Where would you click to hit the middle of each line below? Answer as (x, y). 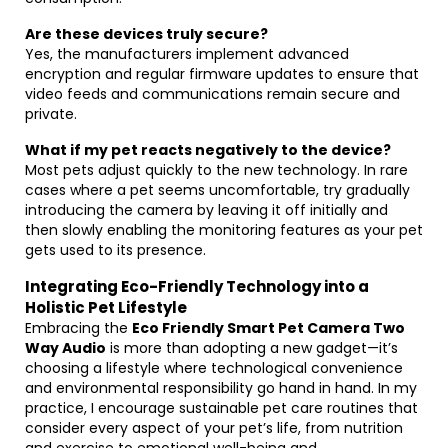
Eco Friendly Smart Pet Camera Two (268, 328)
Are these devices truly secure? (146, 34)
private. (51, 114)
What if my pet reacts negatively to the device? (208, 150)
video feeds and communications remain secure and (212, 94)
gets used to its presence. (115, 250)
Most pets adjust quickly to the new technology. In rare (216, 170)
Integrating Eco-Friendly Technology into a (197, 286)
